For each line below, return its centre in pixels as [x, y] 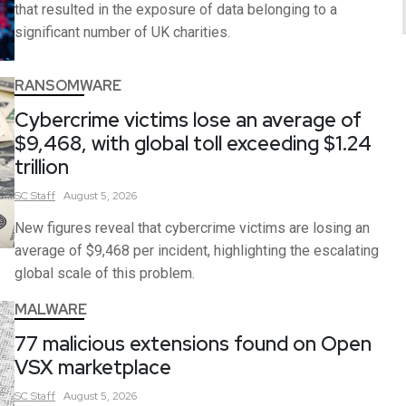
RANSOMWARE [68, 85]
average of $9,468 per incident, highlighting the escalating [197, 250]
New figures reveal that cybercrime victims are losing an [192, 227]
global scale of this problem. [105, 273]
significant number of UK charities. [122, 32]
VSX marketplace [93, 367]
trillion [42, 167]
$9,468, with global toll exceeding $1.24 [193, 143]
